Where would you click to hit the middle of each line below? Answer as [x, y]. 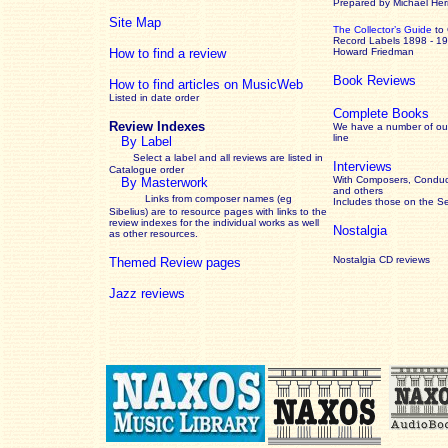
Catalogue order [146, 169]
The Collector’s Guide [382, 29]
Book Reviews [374, 80]
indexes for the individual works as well [228, 222]
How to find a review [167, 53]
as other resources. [153, 233]
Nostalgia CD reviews [381, 259]
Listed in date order [154, 97]
